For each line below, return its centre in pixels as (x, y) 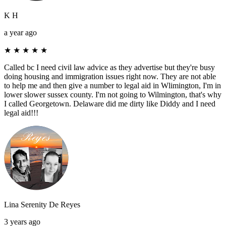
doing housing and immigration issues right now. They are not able (110, 76)
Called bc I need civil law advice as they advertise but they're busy (109, 67)
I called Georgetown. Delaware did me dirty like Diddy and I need (110, 103)
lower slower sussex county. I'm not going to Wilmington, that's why (113, 94)
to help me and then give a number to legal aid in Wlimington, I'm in (112, 85)
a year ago (20, 32)
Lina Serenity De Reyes (42, 204)
